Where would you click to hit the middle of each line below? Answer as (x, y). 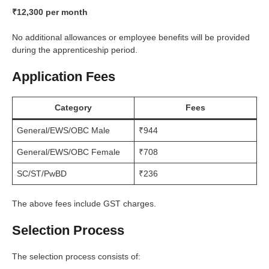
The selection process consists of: (76, 256)
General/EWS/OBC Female (68, 152)
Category (73, 107)
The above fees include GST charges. (84, 203)
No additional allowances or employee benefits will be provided (131, 37)
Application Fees (64, 76)
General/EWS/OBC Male (63, 130)
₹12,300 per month (50, 12)
